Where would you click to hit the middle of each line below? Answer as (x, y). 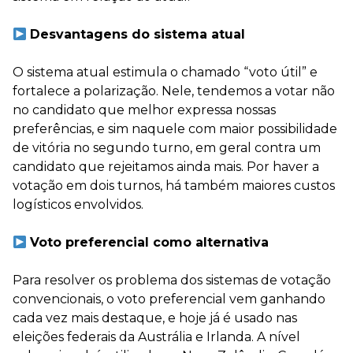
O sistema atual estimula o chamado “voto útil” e (165, 72)
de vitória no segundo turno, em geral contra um (167, 148)
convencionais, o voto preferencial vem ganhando (169, 299)
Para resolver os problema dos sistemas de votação (172, 280)
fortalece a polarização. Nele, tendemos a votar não (174, 91)
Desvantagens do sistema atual (138, 34)
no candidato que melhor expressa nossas (144, 110)
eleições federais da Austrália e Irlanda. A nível (156, 337)
